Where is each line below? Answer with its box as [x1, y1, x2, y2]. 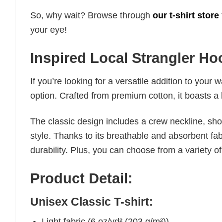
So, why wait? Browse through [30, 10, 153, 21]
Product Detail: [30, 170, 133, 186]
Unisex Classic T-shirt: [30, 196, 153, 209]
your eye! [30, 25, 67, 35]
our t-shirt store [153, 10, 219, 21]
